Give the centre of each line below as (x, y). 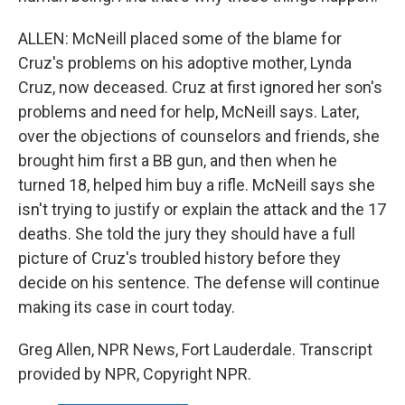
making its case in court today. (127, 307)
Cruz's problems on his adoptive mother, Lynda (185, 63)
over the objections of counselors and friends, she (199, 136)
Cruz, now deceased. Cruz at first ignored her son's (200, 87)
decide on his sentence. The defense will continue (199, 283)
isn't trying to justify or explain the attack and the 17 (202, 209)
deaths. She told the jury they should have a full (187, 234)
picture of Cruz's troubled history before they (179, 258)
